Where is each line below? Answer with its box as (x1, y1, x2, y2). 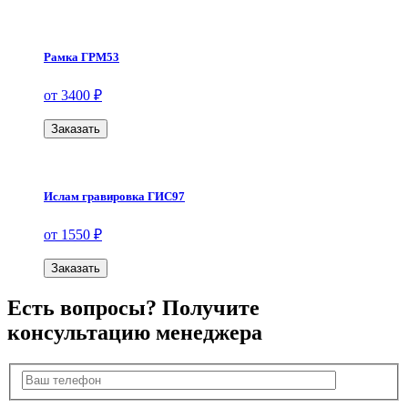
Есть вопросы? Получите (7, 296, 260, 320)
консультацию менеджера (7, 321, 262, 344)
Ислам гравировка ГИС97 (44, 189, 185, 203)
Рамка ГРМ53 (44, 49, 119, 64)
